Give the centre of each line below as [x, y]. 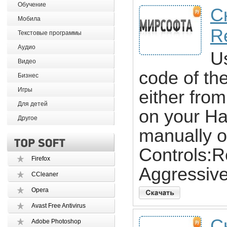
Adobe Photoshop [56, 221]
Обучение [32, 5]
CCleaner [45, 174]
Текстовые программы [49, 33]
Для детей [32, 104]
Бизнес [28, 75]
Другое [27, 118]
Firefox [41, 159]
